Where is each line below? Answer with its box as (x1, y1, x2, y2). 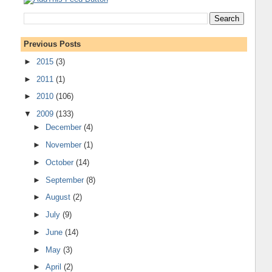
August (46, 192, 73, 202)
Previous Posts (23, 39, 81, 49)
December (46, 123, 84, 132)
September (46, 175, 87, 185)
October (46, 157, 76, 167)
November (46, 140, 84, 150)
